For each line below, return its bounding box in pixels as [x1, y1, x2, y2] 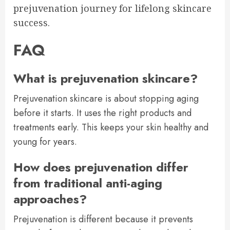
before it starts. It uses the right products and [13, 106, 191, 120]
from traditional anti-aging [13, 174, 162, 192]
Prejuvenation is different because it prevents [13, 212, 193, 226]
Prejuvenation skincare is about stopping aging [13, 91, 199, 105]
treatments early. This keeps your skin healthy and [13, 120, 208, 134]
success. [13, 16, 50, 29]
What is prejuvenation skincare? [13, 69, 198, 87]
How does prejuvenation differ [13, 158, 188, 176]
